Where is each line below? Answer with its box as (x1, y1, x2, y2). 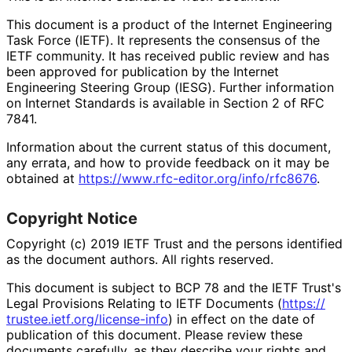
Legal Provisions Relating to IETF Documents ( (6, 295, 282, 311)
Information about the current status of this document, (6, 138, 331, 155)
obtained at (6, 170, 79, 186)
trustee (6, 310, 48, 327)
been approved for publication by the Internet (6, 63, 279, 79)
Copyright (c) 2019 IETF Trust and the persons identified (6, 235, 343, 251)
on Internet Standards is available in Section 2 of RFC (6, 94, 324, 111)
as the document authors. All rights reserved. (6, 251, 273, 267)
